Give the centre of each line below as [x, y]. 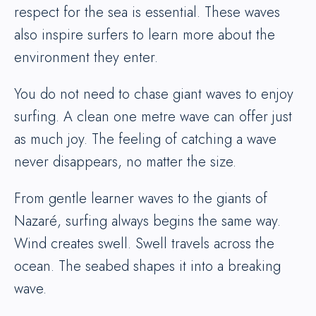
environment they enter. [86, 58]
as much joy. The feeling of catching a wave [145, 140]
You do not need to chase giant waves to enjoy [154, 95]
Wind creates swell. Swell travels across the [144, 244]
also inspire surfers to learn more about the [145, 35]
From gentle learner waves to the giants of [141, 199]
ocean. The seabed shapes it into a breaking [147, 267]
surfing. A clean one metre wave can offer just [153, 117]
